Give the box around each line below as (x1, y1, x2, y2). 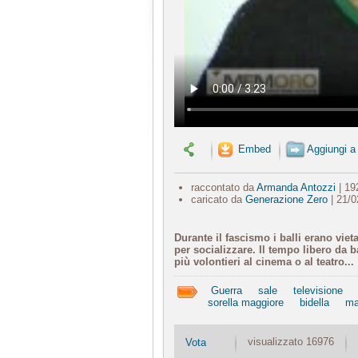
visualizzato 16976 (248, 335, 337, 348)
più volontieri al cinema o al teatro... (174, 255, 354, 268)
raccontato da (190, 181, 257, 193)
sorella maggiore (208, 296, 284, 308)
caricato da (190, 193, 245, 205)
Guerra (211, 284, 242, 296)
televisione (293, 284, 343, 296)
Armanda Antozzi (256, 181, 336, 193)
